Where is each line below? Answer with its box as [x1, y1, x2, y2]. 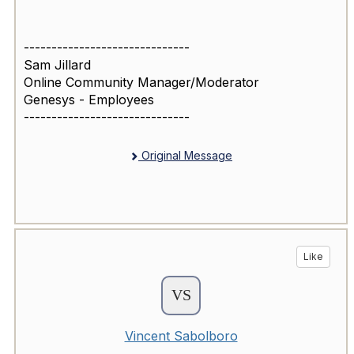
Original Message [138, 149, 232, 163]
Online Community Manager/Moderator [24, 74, 259, 91]
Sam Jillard [24, 57, 91, 73]
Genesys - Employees [24, 92, 154, 108]
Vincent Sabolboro [124, 328, 238, 345]
